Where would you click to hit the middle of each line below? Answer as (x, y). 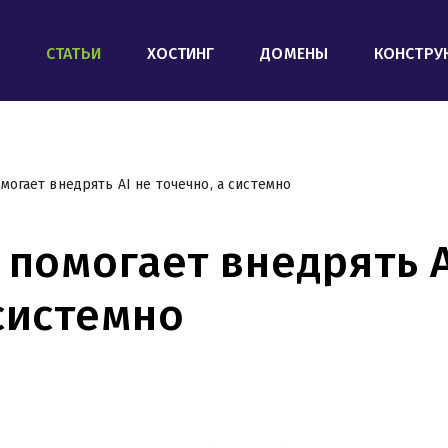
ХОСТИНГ (180, 53)
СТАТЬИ (73, 53)
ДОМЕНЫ (294, 53)
